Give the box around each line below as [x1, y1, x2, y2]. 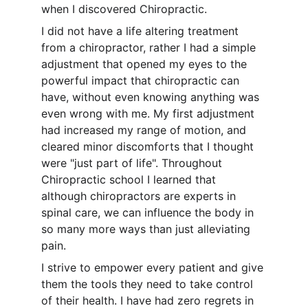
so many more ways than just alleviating [41, 222, 254, 236]
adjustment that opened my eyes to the [41, 57, 250, 71]
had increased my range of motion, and [41, 123, 250, 137]
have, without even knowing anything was [41, 90, 263, 104]
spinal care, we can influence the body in [41, 206, 257, 219]
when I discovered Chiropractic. [41, 2, 207, 16]
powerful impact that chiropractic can [41, 74, 243, 87]
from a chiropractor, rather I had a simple [41, 41, 259, 54]
